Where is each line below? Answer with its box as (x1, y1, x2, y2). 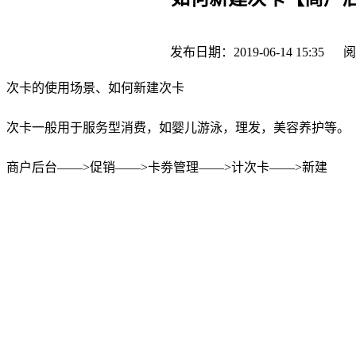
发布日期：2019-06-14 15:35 (170, 44, 327, 59)
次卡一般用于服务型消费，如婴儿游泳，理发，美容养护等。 (6, 120, 350, 134)
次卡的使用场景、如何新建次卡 (6, 80, 184, 95)
